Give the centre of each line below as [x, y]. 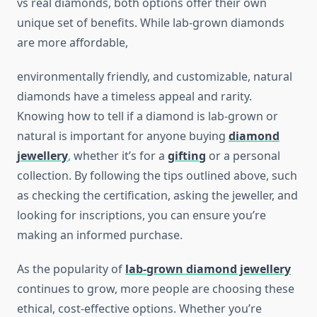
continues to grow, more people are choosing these [156, 289]
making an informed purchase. [100, 235]
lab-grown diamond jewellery [208, 269]
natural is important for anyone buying [123, 136]
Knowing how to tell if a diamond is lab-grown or [148, 116]
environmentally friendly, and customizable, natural [155, 77]
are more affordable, [73, 43]
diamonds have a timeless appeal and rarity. [134, 97]
